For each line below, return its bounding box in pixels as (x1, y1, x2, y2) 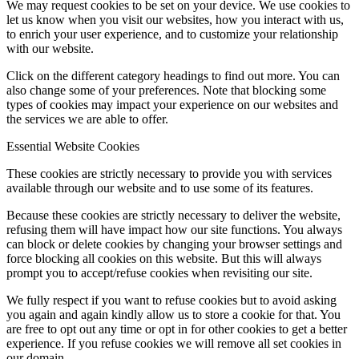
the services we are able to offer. (6, 111, 168, 126)
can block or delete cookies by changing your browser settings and (6, 236, 342, 251)
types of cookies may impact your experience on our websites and (6, 97, 338, 111)
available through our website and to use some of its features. (6, 180, 313, 195)
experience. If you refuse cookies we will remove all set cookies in (6, 336, 341, 350)
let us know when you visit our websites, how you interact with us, (6, 12, 344, 26)
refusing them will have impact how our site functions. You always (6, 222, 342, 236)
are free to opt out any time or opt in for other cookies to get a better (6, 321, 347, 336)
